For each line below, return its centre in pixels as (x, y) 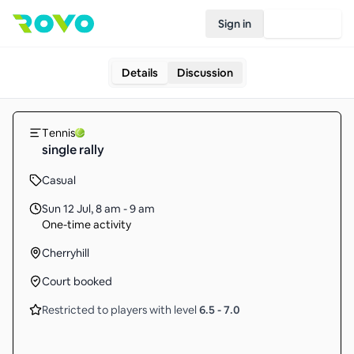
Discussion (205, 73)
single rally (73, 150)
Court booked (77, 281)
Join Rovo (303, 23)
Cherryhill (66, 253)
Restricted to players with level (121, 310)
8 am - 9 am (125, 209)
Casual (59, 180)
